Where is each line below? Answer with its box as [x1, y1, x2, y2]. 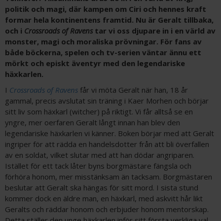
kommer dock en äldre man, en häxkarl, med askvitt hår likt [5, 193, 203, 203]
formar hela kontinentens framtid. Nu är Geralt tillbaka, [5, 15, 214, 25]
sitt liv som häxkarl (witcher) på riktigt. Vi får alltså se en [5, 107, 193, 116]
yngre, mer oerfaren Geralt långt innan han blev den [5, 117, 180, 127]
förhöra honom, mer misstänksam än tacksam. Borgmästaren [5, 172, 212, 182]
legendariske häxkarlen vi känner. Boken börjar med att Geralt [5, 128, 214, 138]
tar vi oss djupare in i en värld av [93, 26, 216, 36]
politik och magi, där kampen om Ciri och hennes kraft [5, 4, 206, 14]
